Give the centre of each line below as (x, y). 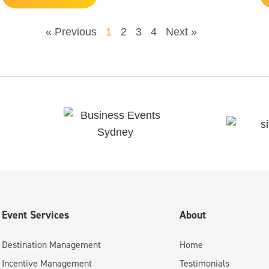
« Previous (71, 32)
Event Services (35, 215)
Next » (181, 32)
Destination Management (51, 245)
